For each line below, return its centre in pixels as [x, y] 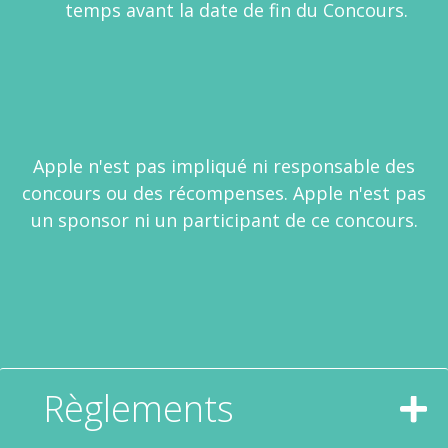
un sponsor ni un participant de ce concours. [224, 220]
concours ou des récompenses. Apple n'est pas [224, 193]
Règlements [138, 408]
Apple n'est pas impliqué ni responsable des [224, 166]
